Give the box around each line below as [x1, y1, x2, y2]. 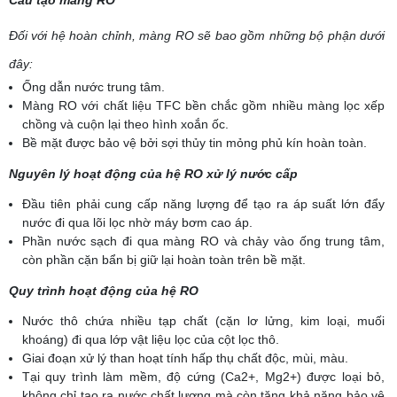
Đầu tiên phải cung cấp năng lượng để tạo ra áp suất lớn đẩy [22, 196, 385, 211]
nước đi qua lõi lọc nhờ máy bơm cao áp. [22, 214, 253, 230]
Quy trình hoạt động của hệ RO [9, 283, 198, 298]
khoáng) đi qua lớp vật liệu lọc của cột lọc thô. [22, 331, 279, 346]
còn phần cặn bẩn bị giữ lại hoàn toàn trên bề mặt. [22, 252, 306, 267]
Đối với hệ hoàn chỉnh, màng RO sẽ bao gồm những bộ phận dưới [9, 27, 385, 43]
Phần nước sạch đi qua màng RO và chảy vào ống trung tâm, [22, 233, 385, 248]
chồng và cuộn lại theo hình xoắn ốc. [22, 116, 229, 131]
